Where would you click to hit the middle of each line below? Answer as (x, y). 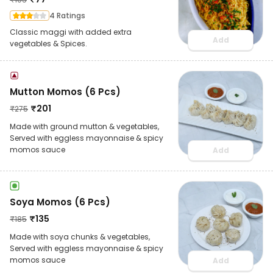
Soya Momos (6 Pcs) (60, 202)
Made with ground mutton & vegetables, (84, 126)
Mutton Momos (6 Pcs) (65, 91)
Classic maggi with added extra (71, 32)
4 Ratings (67, 15)
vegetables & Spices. (48, 43)
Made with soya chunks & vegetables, (80, 236)
